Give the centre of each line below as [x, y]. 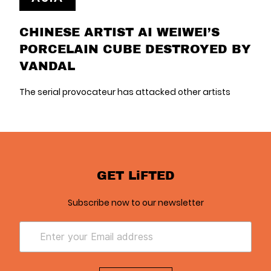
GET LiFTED [135, 175]
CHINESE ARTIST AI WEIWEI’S [119, 32]
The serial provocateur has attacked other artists [125, 92]
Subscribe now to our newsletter [135, 203]
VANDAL [47, 66]
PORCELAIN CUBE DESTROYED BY [135, 49]
